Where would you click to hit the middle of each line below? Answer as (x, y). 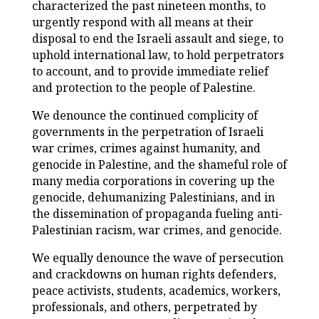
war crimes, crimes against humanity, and (146, 148)
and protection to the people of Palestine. (143, 88)
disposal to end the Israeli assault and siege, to (157, 39)
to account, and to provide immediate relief (150, 72)
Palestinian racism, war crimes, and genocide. (157, 230)
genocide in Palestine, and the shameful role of (159, 165)
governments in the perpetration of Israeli (147, 132)
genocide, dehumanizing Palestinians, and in (153, 198)
